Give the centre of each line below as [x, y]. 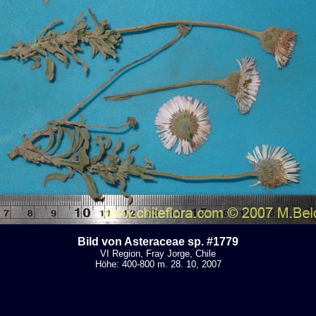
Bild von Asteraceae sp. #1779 [158, 241]
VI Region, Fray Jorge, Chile [158, 253]
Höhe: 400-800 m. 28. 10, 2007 [158, 264]
